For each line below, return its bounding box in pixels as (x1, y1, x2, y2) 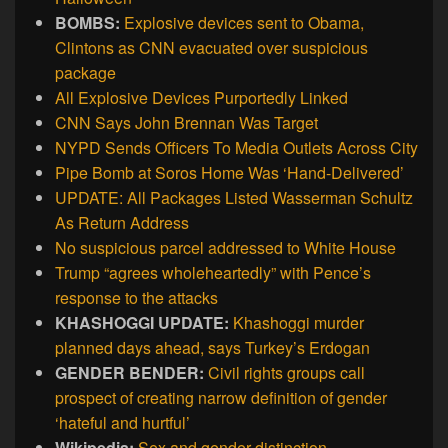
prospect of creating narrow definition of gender (55, 386, 387, 410)
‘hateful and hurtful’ (55, 411, 190, 435)
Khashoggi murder (233, 311, 364, 335)
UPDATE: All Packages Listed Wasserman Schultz (55, 186, 413, 210)
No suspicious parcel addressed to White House (55, 236, 396, 260)
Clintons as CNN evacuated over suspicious (55, 36, 368, 60)
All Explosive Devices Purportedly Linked (55, 86, 348, 110)
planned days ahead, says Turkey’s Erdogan (55, 336, 370, 360)
